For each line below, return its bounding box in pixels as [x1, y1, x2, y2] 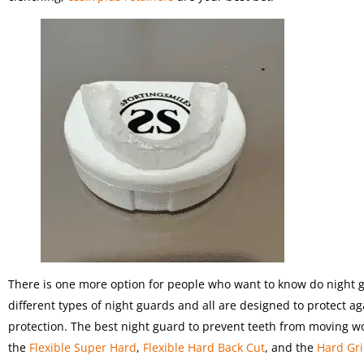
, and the [265, 340, 317, 356]
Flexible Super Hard [29, 340, 136, 356]
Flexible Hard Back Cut [143, 340, 265, 356]
